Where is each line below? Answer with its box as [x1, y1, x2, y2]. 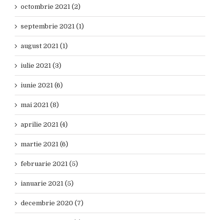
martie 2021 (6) [21, 140, 68, 148]
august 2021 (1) [21, 42, 68, 50]
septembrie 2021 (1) [21, 23, 84, 30]
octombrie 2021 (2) [21, 3, 81, 10]
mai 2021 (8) [21, 101, 59, 109]
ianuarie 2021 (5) [21, 180, 74, 187]
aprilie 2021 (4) [21, 121, 68, 128]
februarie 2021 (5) [21, 160, 78, 167]
